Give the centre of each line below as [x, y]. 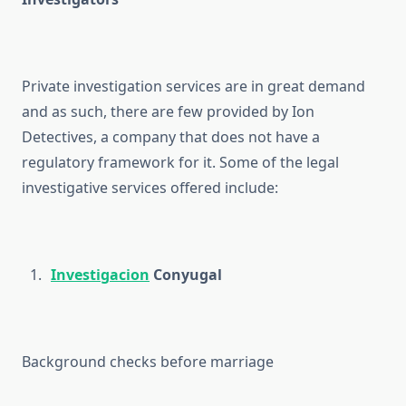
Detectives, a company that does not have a [171, 137]
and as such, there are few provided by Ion [168, 112]
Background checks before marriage [148, 362]
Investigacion [100, 275]
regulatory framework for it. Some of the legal [180, 163]
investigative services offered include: [150, 188]
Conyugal [186, 275]
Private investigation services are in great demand [193, 87]
